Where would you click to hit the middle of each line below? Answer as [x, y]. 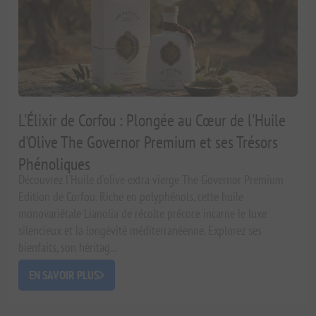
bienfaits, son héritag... [68, 248]
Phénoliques [55, 164]
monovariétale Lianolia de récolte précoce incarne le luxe [143, 214]
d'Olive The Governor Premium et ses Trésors [148, 142]
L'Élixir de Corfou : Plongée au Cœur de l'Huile [152, 121]
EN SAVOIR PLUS [64, 275]
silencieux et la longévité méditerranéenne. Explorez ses [140, 231]
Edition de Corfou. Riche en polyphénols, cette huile [131, 197]
